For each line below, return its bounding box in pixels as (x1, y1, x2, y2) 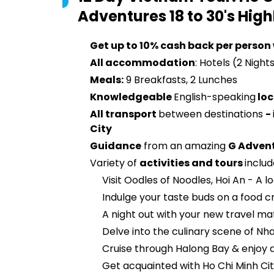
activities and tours (139, 156, 245, 170)
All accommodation (90, 56, 195, 70)
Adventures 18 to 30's (78, 6, 235, 26)
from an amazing (141, 139, 228, 153)
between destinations (158, 107, 265, 121)
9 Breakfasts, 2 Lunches (124, 73, 237, 87)
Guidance (90, 139, 141, 153)
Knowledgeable (90, 90, 174, 104)
